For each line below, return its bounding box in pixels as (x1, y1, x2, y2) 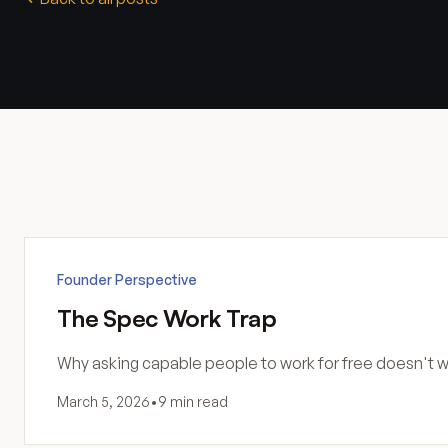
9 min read (158, 393, 228, 410)
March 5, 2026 (57, 393, 150, 410)
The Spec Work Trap (57, 303, 277, 333)
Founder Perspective (57, 271, 197, 288)
